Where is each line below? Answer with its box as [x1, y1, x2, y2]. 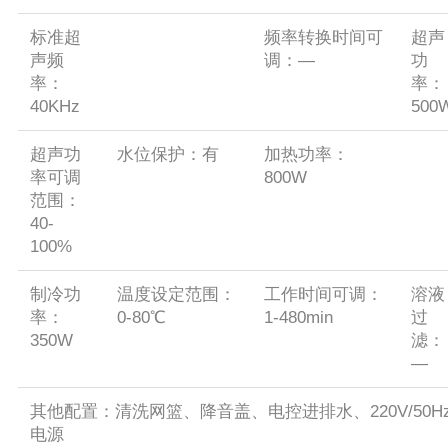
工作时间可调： [263, 285, 383, 305]
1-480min [263, 308, 333, 328]
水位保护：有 [116, 145, 219, 165]
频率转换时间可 [263, 28, 383, 48]
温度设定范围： [116, 285, 236, 305]
